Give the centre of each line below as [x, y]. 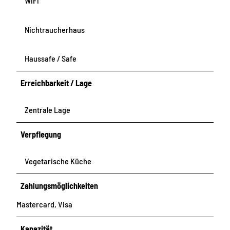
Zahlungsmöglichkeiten [60, 185]
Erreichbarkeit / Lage [56, 83]
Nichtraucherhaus [55, 29]
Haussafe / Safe [51, 58]
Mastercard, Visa [44, 204]
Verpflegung [41, 134]
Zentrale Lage [47, 109]
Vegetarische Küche [58, 161]
